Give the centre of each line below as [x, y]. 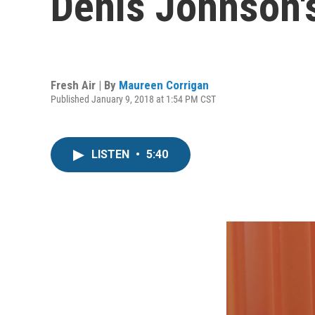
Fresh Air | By [85, 85]
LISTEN [112, 154]
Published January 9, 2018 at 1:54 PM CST [133, 99]
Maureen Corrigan [164, 85]
